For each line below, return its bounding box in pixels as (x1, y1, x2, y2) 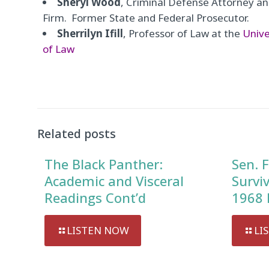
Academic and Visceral (44, 172, 184, 190)
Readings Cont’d (44, 189, 146, 207)
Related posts (37, 125, 116, 142)
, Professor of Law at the (123, 26, 243, 40)
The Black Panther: (44, 155, 163, 174)
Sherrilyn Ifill (57, 26, 124, 40)
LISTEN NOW (67, 223, 129, 238)
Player (42, 73, 73, 86)
